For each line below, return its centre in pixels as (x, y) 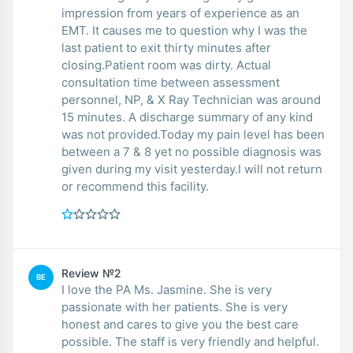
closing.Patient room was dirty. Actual (166, 65)
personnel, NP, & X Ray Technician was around (191, 99)
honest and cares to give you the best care (180, 324)
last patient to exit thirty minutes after (166, 47)
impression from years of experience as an (180, 13)
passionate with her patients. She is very (143, 307)
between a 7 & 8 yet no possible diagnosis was (191, 151)
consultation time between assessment (171, 82)
